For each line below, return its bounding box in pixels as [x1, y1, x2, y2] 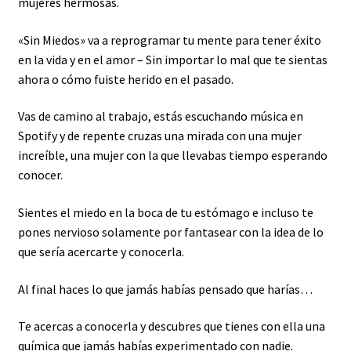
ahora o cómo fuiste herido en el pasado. [17, 71, 233, 87]
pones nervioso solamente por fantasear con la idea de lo [17, 224, 324, 241]
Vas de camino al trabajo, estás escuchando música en [17, 108, 303, 125]
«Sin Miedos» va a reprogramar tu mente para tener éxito [17, 31, 321, 48]
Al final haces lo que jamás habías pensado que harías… [17, 280, 313, 297]
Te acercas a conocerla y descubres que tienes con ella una [17, 318, 325, 335]
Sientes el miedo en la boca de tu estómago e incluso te [17, 204, 313, 221]
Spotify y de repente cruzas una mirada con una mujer [17, 128, 302, 144]
